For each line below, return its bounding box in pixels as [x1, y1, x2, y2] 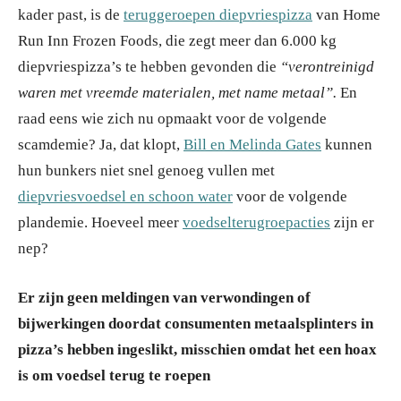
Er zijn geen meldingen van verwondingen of [18, 288, 311, 306]
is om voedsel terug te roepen [18, 366, 210, 384]
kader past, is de [18, 5, 124, 23]
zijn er [330, 213, 374, 231]
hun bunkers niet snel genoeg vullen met [18, 161, 275, 179]
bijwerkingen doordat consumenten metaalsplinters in [18, 314, 373, 332]
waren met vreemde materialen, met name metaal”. [18, 83, 337, 101]
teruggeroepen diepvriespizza [124, 5, 312, 23]
